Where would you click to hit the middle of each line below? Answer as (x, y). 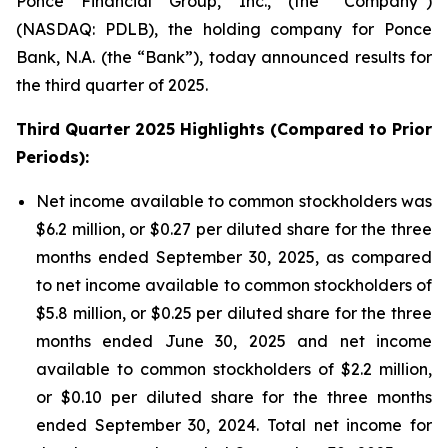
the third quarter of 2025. (112, 85)
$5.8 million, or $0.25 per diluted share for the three (234, 313)
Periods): (52, 157)
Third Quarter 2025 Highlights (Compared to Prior (224, 129)
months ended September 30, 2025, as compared (234, 257)
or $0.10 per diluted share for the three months (234, 397)
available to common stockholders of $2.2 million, (234, 369)
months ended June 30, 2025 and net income (234, 341)
